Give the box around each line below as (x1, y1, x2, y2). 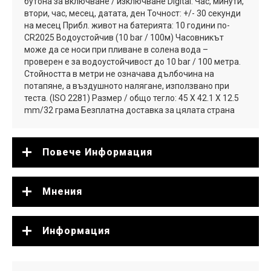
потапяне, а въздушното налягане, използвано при (24, 80, 229, 91)
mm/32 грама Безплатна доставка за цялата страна (24, 105, 235, 115)
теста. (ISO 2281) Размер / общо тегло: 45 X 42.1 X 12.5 (24, 93, 239, 103)
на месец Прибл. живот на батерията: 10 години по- (24, 20, 230, 30)
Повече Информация (42, 146, 152, 158)
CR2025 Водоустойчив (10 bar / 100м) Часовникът (24, 32, 224, 42)
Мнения (42, 185, 82, 197)
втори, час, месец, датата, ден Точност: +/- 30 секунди (24, 8, 241, 18)
